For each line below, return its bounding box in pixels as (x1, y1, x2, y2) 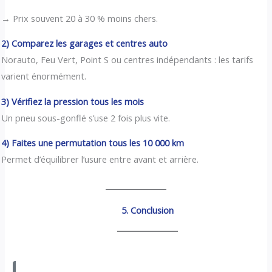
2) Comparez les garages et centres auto (1, 37, 168, 50)
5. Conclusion (121, 203, 174, 216)
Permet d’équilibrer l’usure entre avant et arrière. (1, 153, 199, 166)
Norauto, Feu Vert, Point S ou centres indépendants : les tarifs (1, 53, 254, 66)
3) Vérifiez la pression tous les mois (1, 95, 144, 107)
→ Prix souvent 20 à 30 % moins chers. (1, 12, 158, 24)
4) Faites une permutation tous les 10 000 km (1, 137, 185, 149)
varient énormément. (1, 70, 87, 83)
